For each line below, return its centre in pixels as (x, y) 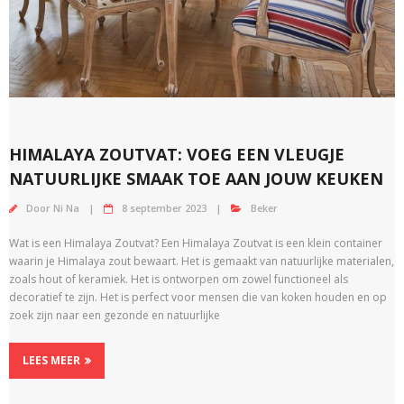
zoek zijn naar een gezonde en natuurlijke (115, 315)
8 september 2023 (164, 207)
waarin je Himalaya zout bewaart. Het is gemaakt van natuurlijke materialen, (202, 261)
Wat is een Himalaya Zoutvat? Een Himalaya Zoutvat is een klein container (196, 243)
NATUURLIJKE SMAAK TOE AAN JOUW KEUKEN (196, 178)
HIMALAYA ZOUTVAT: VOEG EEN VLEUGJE (177, 154)
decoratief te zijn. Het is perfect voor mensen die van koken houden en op (198, 297)
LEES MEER (51, 360)
